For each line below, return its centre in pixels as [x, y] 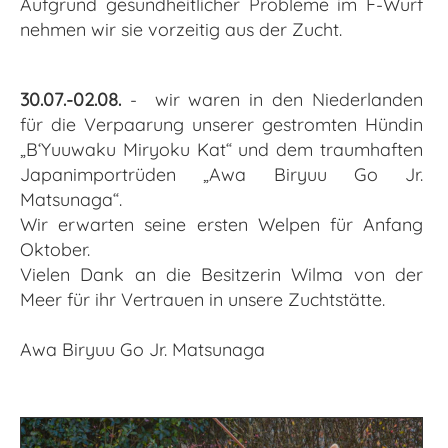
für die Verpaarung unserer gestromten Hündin [221, 125]
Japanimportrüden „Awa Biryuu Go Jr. [221, 175]
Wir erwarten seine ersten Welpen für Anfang [221, 225]
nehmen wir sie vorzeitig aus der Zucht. [181, 30]
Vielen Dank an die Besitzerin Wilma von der [221, 275]
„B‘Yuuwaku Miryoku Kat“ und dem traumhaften [221, 150]
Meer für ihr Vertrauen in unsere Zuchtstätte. [202, 300]
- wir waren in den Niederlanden [272, 100]
